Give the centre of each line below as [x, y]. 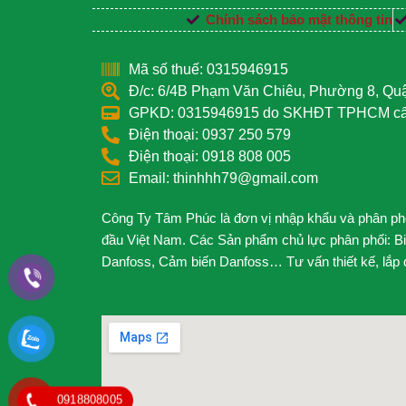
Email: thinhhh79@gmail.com [223, 179]
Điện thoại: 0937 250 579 [210, 135]
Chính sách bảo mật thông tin [299, 20]
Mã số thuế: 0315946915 [208, 70]
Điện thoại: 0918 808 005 [210, 157]
